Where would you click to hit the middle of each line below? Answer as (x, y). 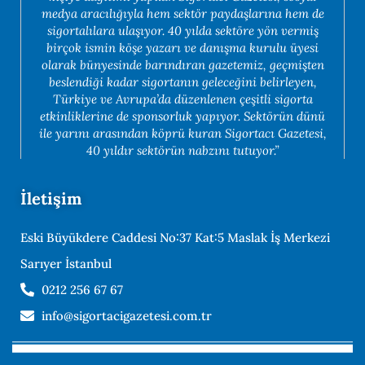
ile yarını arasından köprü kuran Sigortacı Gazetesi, (182, 133)
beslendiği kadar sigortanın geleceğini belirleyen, (182, 81)
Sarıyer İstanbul (66, 263)
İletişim (51, 198)
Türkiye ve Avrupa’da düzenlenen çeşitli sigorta (182, 99)
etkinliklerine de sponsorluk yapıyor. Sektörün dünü (182, 116)
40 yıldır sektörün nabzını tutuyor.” (182, 150)
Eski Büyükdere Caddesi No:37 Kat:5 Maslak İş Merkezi (175, 237)
